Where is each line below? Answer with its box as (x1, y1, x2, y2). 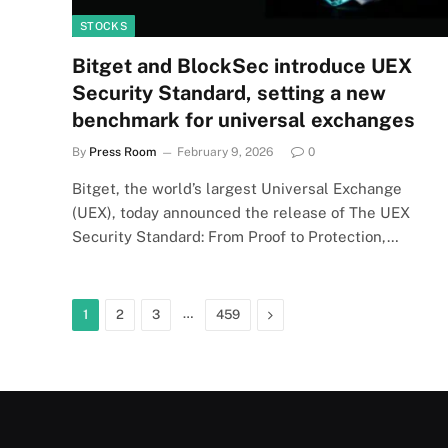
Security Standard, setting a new (72, 80, 386, 105)
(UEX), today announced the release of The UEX (72, 203, 410, 221)
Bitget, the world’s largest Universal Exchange (72, 179, 402, 197)
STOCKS (80, 19, 127, 32)
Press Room (89, 144, 156, 159)
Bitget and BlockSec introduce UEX (72, 53, 412, 78)
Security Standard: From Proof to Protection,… (72, 227, 399, 245)
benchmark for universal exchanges (72, 107, 415, 132)
